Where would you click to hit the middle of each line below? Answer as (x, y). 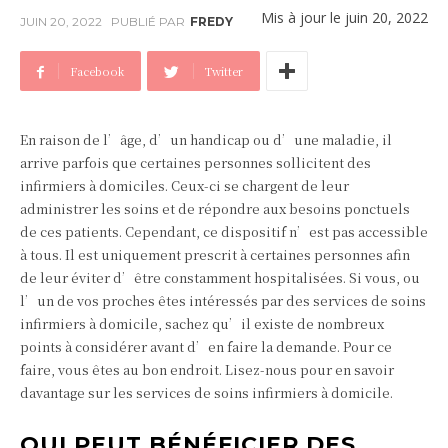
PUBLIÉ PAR (148, 22)
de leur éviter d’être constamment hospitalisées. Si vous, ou (220, 278)
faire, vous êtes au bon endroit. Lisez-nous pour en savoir (207, 370)
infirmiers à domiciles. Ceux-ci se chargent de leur (184, 186)
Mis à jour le (303, 18)
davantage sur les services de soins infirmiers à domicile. (206, 393)
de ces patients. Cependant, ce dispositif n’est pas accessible (224, 232)
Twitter (224, 71)
